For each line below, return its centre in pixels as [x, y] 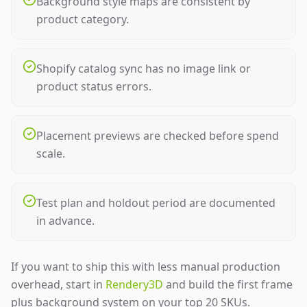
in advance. [65, 221]
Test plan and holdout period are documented [156, 203]
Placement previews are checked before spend [158, 136]
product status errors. [94, 86]
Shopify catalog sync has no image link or [144, 69]
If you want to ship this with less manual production [146, 267]
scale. [51, 153]
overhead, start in [58, 284]
